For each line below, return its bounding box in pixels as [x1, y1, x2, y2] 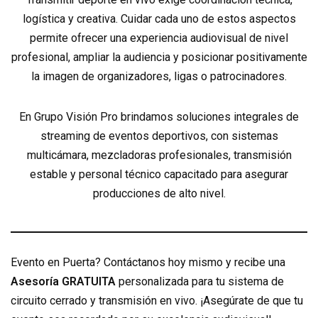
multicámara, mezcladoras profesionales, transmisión [26, 148, 292, 162]
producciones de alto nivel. [92, 187, 226, 200]
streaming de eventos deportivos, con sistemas [40, 129, 278, 143]
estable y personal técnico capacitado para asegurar [30, 168, 288, 181]
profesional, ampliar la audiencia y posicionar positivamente [11, 50, 307, 64]
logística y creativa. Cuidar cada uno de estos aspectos [22, 12, 296, 26]
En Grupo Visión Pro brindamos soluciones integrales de [19, 110, 299, 124]
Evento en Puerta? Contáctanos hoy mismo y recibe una [11, 256, 285, 269]
